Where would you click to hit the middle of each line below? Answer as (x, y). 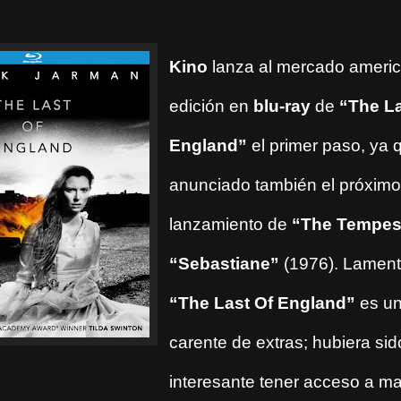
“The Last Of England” (264, 303)
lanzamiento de (230, 225)
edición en (211, 107)
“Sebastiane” (224, 264)
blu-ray (282, 107)
